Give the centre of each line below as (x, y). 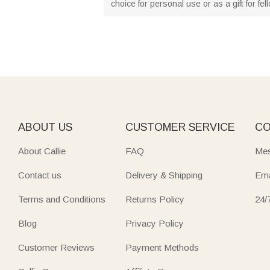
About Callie (42, 151)
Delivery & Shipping (164, 175)
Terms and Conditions (62, 199)
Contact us (40, 175)
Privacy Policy (154, 223)
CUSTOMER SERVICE (180, 127)
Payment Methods (162, 247)
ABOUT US (45, 127)
